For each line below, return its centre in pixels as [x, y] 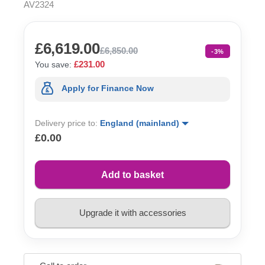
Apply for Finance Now [108, 88]
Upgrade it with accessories [132, 213]
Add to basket [132, 174]
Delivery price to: [67, 123]
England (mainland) [141, 123]
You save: [53, 64]
